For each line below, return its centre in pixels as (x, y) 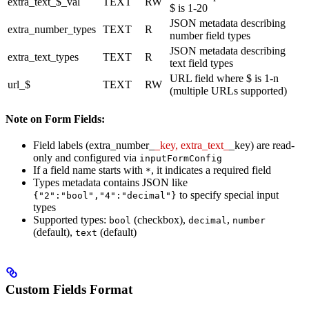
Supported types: (71, 219)
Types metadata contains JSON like (110, 182)
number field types (210, 35)
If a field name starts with (89, 170)
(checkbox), (160, 219)
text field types (201, 63)
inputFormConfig (181, 158)
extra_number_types (52, 29)
